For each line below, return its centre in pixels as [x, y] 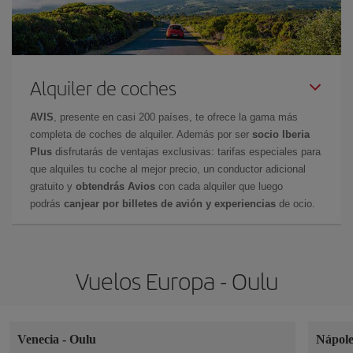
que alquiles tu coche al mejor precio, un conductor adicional [168, 169]
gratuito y [53, 186]
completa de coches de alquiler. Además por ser [141, 134]
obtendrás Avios [115, 186]
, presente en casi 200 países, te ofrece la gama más [176, 117]
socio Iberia [281, 134]
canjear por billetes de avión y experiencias [168, 203]
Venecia [40, 339]
